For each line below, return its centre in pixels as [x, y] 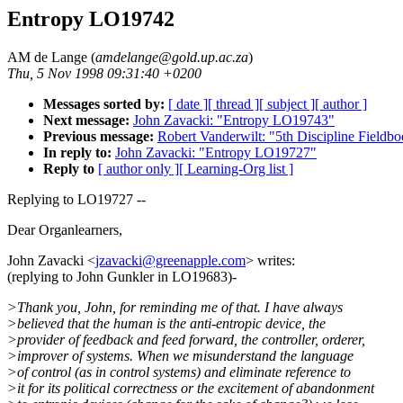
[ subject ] [287, 103]
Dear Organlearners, [65, 229]
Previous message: [99, 136]
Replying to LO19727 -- [76, 199]
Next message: [86, 120]
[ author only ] [139, 168]
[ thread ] [233, 103]
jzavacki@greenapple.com [170, 260]
